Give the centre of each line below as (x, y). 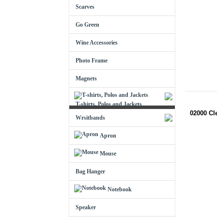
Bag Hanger (90, 171)
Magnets (86, 78)
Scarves (85, 7)
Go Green (87, 25)
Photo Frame (92, 61)
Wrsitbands (90, 118)
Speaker (86, 207)
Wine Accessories (97, 43)
